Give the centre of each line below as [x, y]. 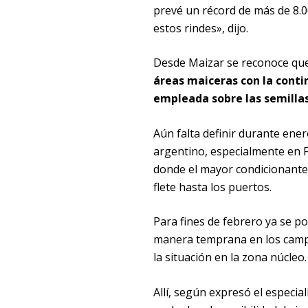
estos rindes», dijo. [200, 28]
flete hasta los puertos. [212, 187]
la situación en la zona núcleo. [230, 257]
